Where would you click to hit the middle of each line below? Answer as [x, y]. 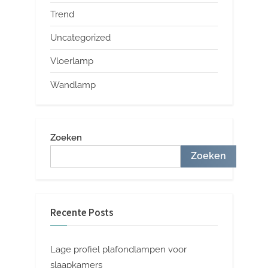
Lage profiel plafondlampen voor [118, 249]
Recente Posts [82, 213]
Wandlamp [73, 85]
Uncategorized [80, 38]
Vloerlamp [72, 61]
